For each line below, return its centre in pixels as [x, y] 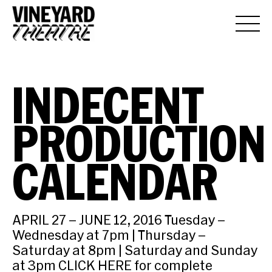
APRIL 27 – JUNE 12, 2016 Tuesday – [119, 219]
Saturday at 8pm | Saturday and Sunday [135, 250]
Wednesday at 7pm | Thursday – [109, 235]
